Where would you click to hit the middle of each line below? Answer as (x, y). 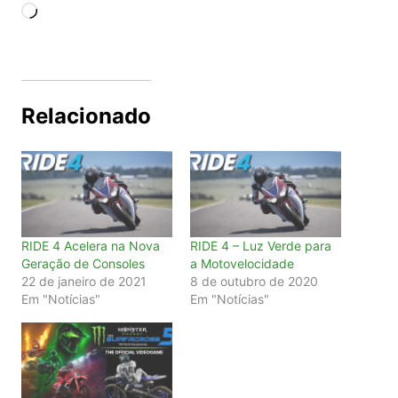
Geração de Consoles (83, 264)
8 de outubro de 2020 (254, 282)
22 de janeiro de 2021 (84, 282)
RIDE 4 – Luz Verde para (260, 246)
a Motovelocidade (242, 264)
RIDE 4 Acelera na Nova (90, 246)
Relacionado (86, 115)
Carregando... (81, 12)
